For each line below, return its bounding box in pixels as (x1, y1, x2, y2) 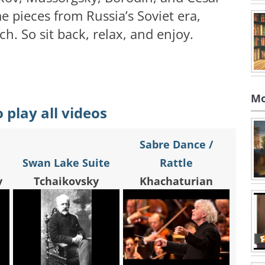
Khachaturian (140, 174, 213, 189)
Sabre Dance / (140, 137, 213, 152)
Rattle (160, 156, 193, 170)
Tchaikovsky (34, 174, 99, 189)
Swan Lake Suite (22, 156, 110, 170)
